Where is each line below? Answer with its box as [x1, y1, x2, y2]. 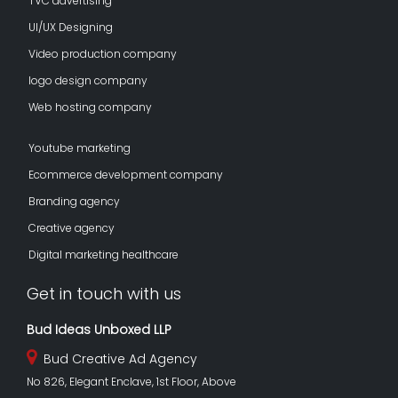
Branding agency [28, 193, 120, 209]
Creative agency [28, 219, 115, 235]
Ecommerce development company [28, 166, 223, 182]
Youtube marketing [28, 139, 131, 155]
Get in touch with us [27, 282, 181, 305]
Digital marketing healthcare [28, 246, 179, 262]
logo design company [28, 72, 147, 88]
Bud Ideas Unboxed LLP [27, 320, 171, 338]
